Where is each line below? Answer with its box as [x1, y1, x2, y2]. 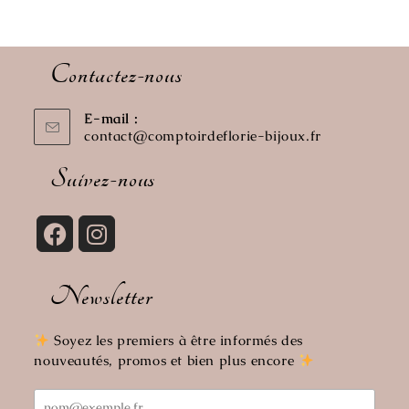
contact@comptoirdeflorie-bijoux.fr [84, 127, 321, 144]
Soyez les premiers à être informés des [49, 331, 303, 349]
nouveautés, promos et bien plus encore [34, 351, 299, 369]
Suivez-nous [50, 163, 156, 195]
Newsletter [50, 280, 152, 313]
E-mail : [84, 110, 139, 127]
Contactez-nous [50, 58, 184, 91]
